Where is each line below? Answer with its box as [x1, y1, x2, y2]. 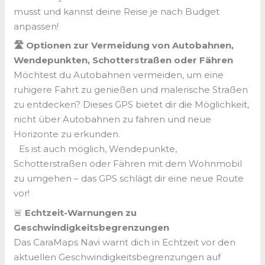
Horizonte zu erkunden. [14, 128, 121, 140]
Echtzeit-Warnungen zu [25, 206, 137, 218]
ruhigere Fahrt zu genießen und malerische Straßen [14, 84, 248, 96]
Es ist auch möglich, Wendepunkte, [14, 143, 177, 155]
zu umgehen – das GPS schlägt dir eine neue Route [14, 173, 244, 185]
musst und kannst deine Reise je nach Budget [14, 5, 220, 17]
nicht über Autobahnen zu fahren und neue [14, 114, 212, 125]
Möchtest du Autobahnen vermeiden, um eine [14, 69, 224, 81]
